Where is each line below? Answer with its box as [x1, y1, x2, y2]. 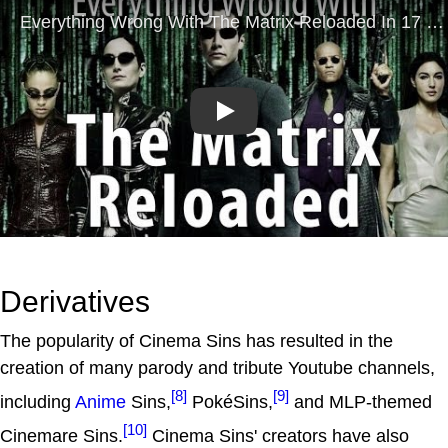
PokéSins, [187, 391, 273, 412]
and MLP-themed [289, 391, 432, 412]
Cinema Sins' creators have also [147, 425, 409, 446]
